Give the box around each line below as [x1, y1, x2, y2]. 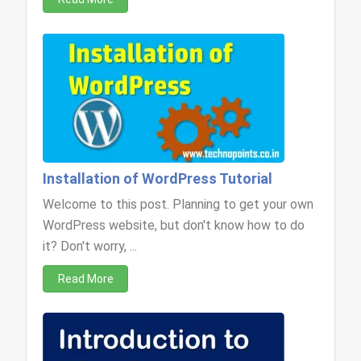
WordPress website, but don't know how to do [43, 218, 305, 233]
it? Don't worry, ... [43, 239, 138, 254]
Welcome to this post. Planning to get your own [43, 197, 314, 212]
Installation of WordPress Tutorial [43, 170, 273, 187]
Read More [57, 272, 114, 285]
